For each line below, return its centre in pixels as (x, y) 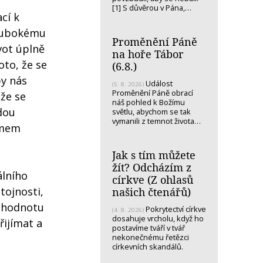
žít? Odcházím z (152, 167)
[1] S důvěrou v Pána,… (152, 7)
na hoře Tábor (148, 54)
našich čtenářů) (151, 192)
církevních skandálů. (149, 246)
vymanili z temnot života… (156, 121)
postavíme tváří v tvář (149, 227)
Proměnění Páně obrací (153, 92)
